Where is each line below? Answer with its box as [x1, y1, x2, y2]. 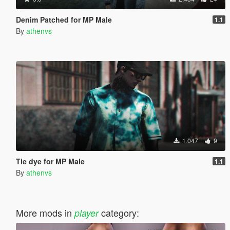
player [74, 206, 99, 219]
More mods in [15, 205, 74, 219]
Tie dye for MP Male [15, 156, 85, 166]
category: [98, 205, 139, 219]
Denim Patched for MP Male [15, 14, 112, 25]
